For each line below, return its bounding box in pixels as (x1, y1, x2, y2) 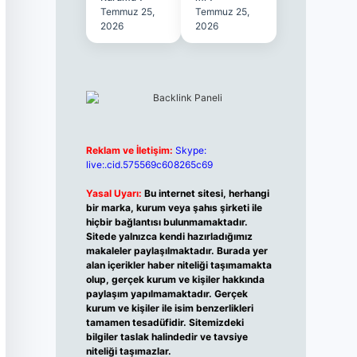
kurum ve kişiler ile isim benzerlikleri (85, 302, 253, 314)
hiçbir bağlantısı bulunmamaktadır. (85, 216, 248, 228)
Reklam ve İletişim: (85, 144, 173, 156)
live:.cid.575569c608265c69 (85, 159, 213, 171)
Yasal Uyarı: (85, 187, 142, 199)
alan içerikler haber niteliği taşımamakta (85, 259, 272, 271)
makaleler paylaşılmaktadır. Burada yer (85, 245, 268, 257)
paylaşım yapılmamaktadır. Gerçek (85, 288, 248, 300)
